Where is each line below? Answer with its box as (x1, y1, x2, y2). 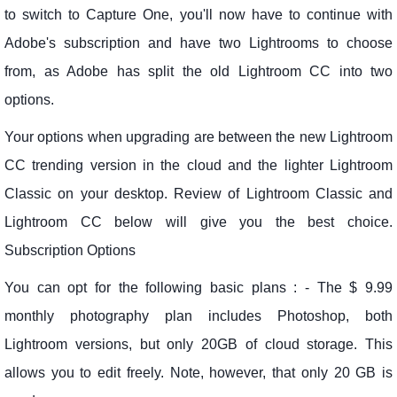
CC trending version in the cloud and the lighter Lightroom (4, 158, 393, 174)
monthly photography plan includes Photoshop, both (4, 308, 393, 324)
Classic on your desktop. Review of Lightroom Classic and (4, 186, 393, 202)
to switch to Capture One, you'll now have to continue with (4, 7, 393, 23)
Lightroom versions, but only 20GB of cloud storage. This (4, 337, 393, 353)
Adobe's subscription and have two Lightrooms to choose (4, 35, 393, 51)
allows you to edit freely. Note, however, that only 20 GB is (4, 365, 393, 381)
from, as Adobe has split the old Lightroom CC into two (4, 64, 393, 80)
